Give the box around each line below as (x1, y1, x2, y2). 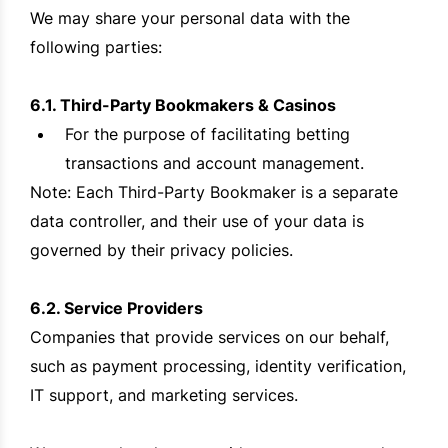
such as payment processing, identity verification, (30, 356, 406, 377)
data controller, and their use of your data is (30, 211, 364, 232)
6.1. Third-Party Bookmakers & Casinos (30, 95, 336, 116)
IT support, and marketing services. (30, 385, 298, 406)
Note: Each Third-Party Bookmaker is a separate (30, 182, 398, 203)
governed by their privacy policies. (30, 240, 293, 261)
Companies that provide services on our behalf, (30, 327, 389, 348)
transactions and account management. (65, 153, 364, 174)
